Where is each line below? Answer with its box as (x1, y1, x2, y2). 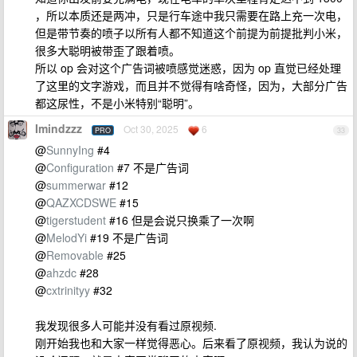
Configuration (46, 159, 114, 175)
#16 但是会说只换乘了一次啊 (106, 212, 254, 228)
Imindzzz (35, 120, 82, 136)
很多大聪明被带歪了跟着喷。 (35, 42, 180, 58)
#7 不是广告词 (114, 159, 189, 175)
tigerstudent (46, 212, 106, 228)
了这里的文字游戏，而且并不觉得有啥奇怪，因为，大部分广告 (35, 77, 347, 93)
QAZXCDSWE (46, 194, 116, 210)
